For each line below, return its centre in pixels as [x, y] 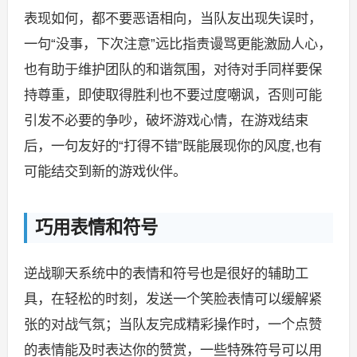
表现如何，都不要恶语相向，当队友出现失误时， [173, 19]
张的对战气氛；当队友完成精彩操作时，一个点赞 [173, 325]
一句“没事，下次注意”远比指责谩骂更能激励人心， [177, 44]
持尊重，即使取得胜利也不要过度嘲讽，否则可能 [173, 95]
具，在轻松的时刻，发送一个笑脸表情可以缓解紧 [173, 299]
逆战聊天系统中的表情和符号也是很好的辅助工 [166, 274]
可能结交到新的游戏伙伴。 [105, 172]
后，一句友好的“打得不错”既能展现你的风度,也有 [173, 146]
